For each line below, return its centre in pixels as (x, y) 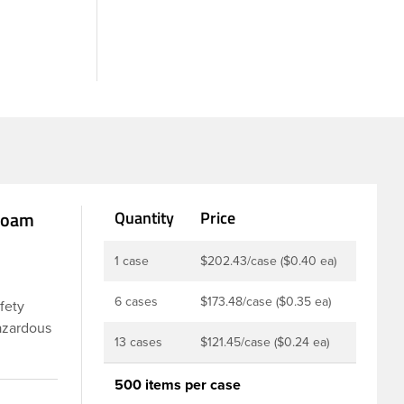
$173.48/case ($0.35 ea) (266, 301)
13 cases (138, 342)
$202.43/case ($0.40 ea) (268, 261)
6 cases (136, 301)
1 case (132, 261)
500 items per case (178, 385)
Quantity (144, 217)
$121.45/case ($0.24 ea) (265, 342)
